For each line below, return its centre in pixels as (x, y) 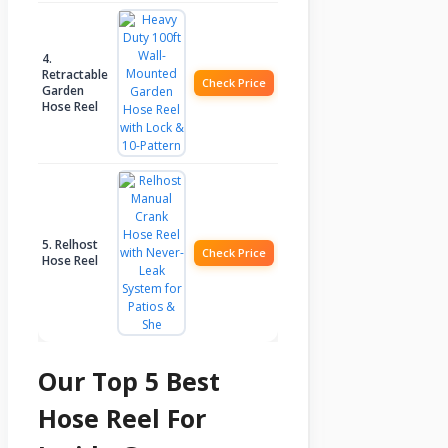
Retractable (75, 74)
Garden (63, 90)
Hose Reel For (122, 417)
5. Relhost (70, 244)
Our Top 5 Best (129, 380)
